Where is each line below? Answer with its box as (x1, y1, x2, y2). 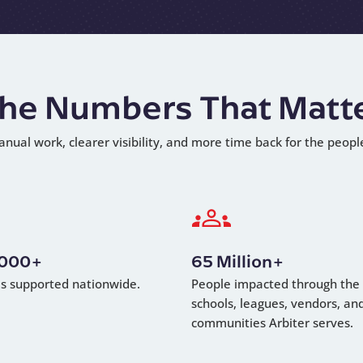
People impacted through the (191, 275, 360, 293)
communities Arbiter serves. (191, 314, 353, 331)
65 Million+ (191, 250, 284, 272)
